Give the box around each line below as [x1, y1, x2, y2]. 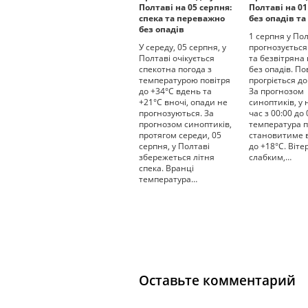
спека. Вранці [139, 162, 194, 174]
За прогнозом [249, 85, 304, 97]
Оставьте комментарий [139, 272, 296, 289]
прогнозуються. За [139, 107, 214, 119]
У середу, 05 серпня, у [139, 41, 226, 53]
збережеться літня [139, 151, 214, 163]
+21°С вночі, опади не [139, 96, 228, 108]
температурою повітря [139, 74, 230, 86]
